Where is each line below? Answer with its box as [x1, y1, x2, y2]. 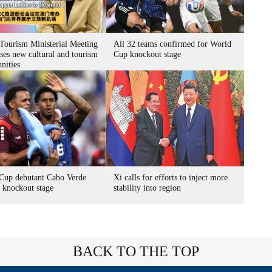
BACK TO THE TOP [73, 243, 199, 259]
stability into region [114, 183, 181, 192]
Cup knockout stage [114, 50, 181, 59]
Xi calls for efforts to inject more [114, 173, 228, 182]
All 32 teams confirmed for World [114, 39, 231, 49]
